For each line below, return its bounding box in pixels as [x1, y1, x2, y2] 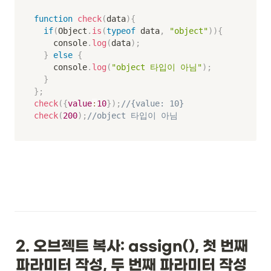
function [34, 14, 73, 24]
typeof [106, 26, 135, 36]
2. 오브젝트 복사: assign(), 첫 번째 [16, 238, 248, 256]
